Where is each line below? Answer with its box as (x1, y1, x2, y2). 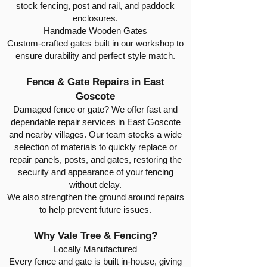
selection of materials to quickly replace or (14, 142, 177, 152)
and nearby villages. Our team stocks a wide (9, 129, 182, 139)
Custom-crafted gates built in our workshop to (7, 38, 184, 48)
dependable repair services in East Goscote (10, 117, 181, 127)
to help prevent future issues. (39, 204, 151, 215)
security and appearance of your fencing (17, 167, 173, 177)
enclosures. (73, 13, 118, 23)
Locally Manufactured (54, 244, 137, 254)
